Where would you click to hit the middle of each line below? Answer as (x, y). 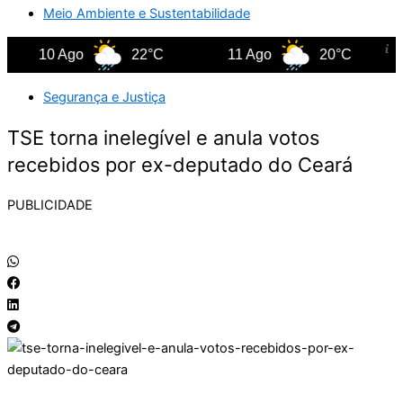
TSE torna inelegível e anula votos (163, 138)
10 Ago (43, 55)
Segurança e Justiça (104, 98)
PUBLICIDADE (50, 206)
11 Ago (231, 55)
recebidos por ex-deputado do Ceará (180, 165)
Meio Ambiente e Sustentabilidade (147, 13)
